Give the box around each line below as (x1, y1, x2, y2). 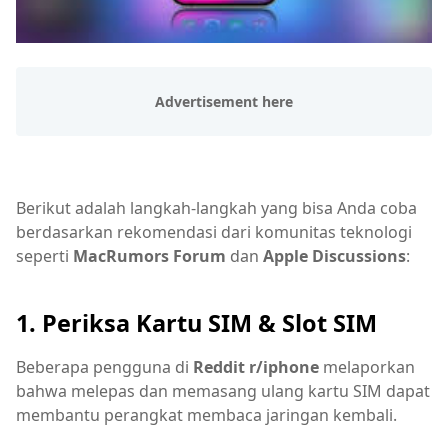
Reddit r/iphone (193, 356, 319, 379)
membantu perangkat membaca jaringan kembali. (16, 404, 397, 427)
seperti (16, 244, 73, 267)
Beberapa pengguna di (16, 356, 193, 379)
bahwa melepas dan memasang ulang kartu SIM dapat (16, 380, 430, 403)
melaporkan (319, 356, 415, 379)
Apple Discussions (263, 244, 406, 267)
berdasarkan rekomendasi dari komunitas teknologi (16, 220, 412, 243)
